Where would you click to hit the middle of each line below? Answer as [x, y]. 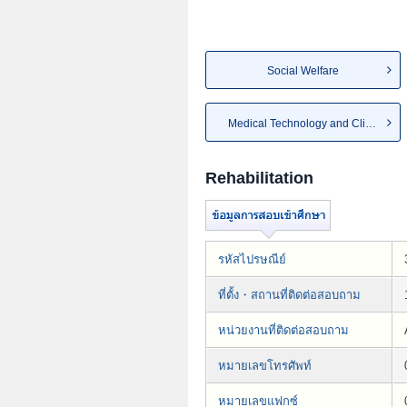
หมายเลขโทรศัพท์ [265, 365]
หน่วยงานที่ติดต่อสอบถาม [283, 330]
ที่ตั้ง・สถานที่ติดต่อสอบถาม [289, 294]
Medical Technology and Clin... [371, 123]
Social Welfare [303, 71]
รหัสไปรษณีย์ [252, 259]
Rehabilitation [259, 178]
